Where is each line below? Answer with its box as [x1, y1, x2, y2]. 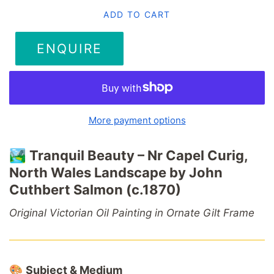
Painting [112, 206, 155, 219]
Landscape [94, 164, 169, 180]
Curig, [207, 147, 248, 163]
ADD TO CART [103, 9, 171, 20]
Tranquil [29, 147, 87, 163]
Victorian [50, 206, 96, 219]
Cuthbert [9, 181, 73, 198]
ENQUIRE [37, 40, 102, 56]
